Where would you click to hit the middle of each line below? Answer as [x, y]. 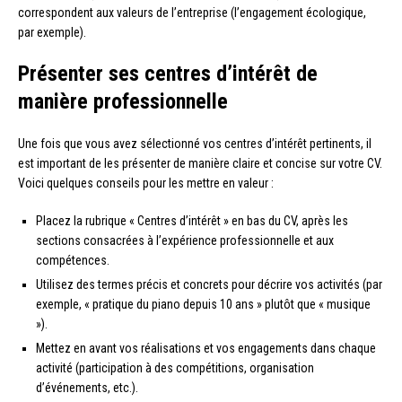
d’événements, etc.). [87, 388]
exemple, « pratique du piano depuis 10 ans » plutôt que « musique [203, 305]
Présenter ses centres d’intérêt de [168, 74]
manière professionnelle [123, 102]
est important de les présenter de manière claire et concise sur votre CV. [200, 164]
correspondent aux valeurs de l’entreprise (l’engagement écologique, [192, 13]
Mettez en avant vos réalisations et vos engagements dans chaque [206, 349]
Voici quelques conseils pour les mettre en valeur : [146, 184]
